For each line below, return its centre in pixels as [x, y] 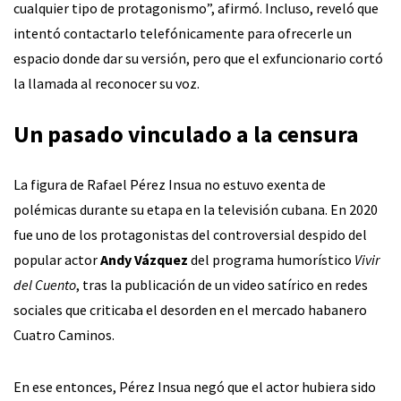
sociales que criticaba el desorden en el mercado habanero [190, 309]
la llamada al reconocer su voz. [107, 83]
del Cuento [45, 284]
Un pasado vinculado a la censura [186, 133]
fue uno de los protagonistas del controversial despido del [190, 234]
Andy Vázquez [144, 259]
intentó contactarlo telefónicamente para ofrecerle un [183, 33]
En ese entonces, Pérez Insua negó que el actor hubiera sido [195, 386]
